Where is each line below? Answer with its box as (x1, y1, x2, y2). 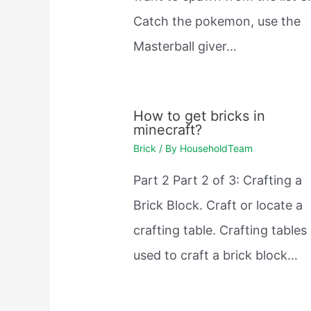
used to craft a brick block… (133, 248, 299, 263)
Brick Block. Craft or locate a (133, 198, 303, 213)
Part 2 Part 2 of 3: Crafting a (133, 173, 303, 188)
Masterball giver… (133, 39, 237, 54)
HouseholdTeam (180, 142, 253, 155)
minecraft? (133, 121, 203, 139)
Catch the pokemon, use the (133, 14, 301, 29)
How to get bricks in (133, 108, 266, 125)
